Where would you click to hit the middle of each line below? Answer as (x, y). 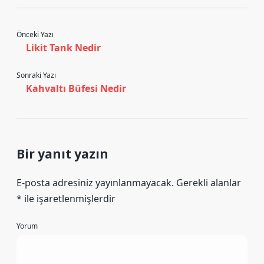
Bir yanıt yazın (62, 154)
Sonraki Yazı (36, 75)
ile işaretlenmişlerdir (69, 199)
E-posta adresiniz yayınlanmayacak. (95, 183)
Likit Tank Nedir (63, 48)
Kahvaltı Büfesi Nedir (76, 88)
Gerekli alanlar (209, 183)
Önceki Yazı (35, 34)
